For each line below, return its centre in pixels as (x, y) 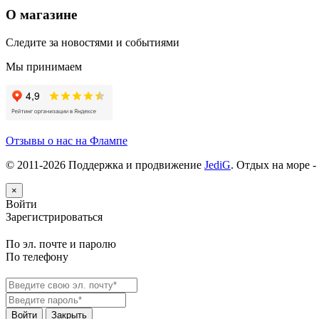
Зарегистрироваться (54, 216)
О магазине (41, 15)
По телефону (37, 256)
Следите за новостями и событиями (93, 42)
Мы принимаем (44, 66)
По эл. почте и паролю (61, 244)
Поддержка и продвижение (135, 164)
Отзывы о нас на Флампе (67, 140)
